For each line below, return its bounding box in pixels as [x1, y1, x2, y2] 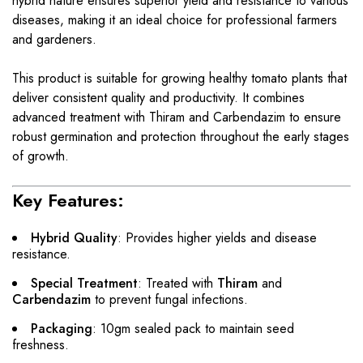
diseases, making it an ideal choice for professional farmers [12, 11, 337, 29]
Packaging [31, 319, 92, 338]
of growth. [12, 147, 69, 165]
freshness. [12, 335, 69, 354]
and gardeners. [12, 30, 96, 49]
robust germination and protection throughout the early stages [12, 127, 349, 146]
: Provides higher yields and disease [117, 228, 317, 247]
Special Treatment [31, 274, 138, 293]
